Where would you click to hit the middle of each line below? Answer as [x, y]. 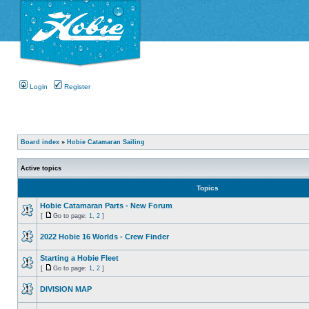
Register [76, 86]
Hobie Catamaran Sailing [106, 142]
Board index [40, 142]
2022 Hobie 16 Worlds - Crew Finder [104, 236]
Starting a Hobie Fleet [79, 258]
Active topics [41, 168]
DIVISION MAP [66, 289]
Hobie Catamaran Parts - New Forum [106, 205]
